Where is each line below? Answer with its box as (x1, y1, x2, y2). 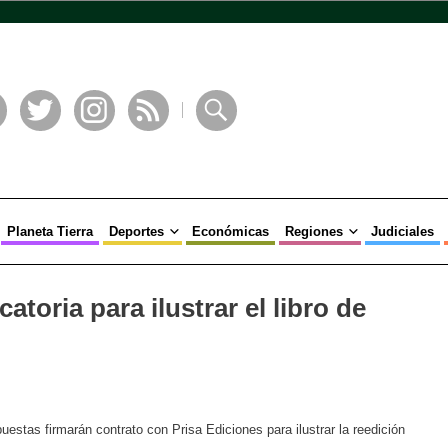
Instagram (73, 131, 136, 147)
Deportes (108, 224, 164, 239)
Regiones (284, 224, 343, 239)
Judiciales (370, 224, 434, 239)
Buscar (195, 131, 240, 147)
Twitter (19, 131, 65, 147)
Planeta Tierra (6, 224, 93, 239)
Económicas (191, 224, 269, 239)
